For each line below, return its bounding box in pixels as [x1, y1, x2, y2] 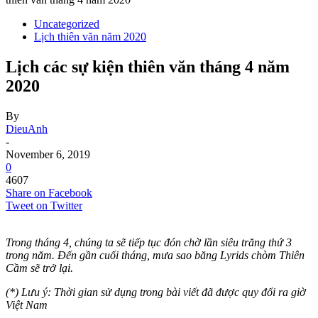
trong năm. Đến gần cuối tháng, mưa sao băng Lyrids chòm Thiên [6, 248, 305, 261]
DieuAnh [6, 122, 48, 135]
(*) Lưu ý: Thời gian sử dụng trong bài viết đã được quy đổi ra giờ [6, 285, 306, 298]
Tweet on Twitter [6, 199, 82, 212]
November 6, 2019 [6, 148, 90, 160]
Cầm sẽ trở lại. [6, 261, 76, 274]
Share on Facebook [6, 186, 92, 199]
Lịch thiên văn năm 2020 [34, 31, 146, 43]
